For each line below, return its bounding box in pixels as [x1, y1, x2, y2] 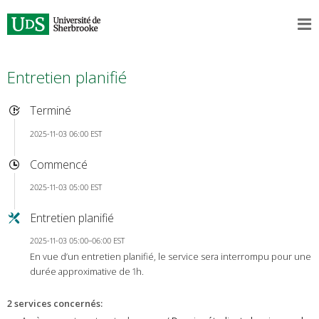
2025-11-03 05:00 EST [29, 181, 102, 192]
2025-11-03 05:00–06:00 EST [29, 235, 125, 246]
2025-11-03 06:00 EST [29, 127, 102, 139]
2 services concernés [6, 296, 100, 310]
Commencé [29, 156, 88, 172]
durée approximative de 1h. [29, 265, 144, 278]
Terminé [29, 103, 71, 119]
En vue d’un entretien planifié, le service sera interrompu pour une [29, 250, 311, 263]
